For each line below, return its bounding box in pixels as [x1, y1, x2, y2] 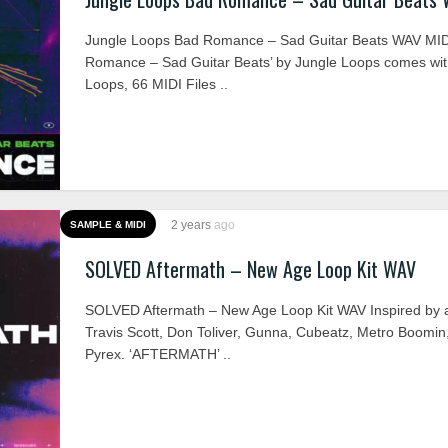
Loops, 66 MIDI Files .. [85, 76, 228, 92]
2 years [171, 218, 214, 232]
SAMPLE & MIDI [70, 219, 146, 230]
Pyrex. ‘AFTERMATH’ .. [85, 346, 231, 362]
